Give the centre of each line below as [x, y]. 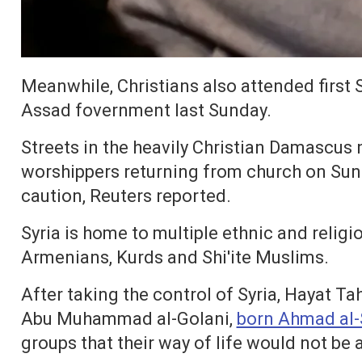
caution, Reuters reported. [126, 196]
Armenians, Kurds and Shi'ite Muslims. [175, 257]
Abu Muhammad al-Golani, [128, 319]
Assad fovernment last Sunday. [146, 110]
